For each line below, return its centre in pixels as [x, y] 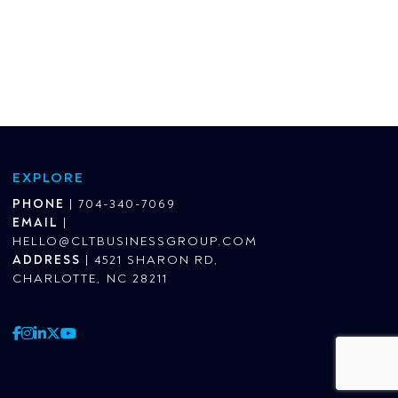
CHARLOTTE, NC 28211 [90, 279]
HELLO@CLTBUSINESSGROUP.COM [135, 242]
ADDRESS [47, 260]
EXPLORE [48, 178]
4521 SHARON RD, [157, 260]
